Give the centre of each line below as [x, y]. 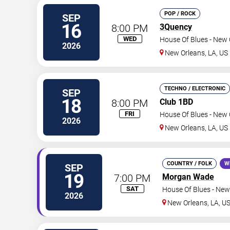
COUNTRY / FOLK [189, 164]
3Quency [176, 27]
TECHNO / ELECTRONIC [195, 89]
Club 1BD [176, 102]
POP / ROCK [180, 14]
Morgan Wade [188, 177]
